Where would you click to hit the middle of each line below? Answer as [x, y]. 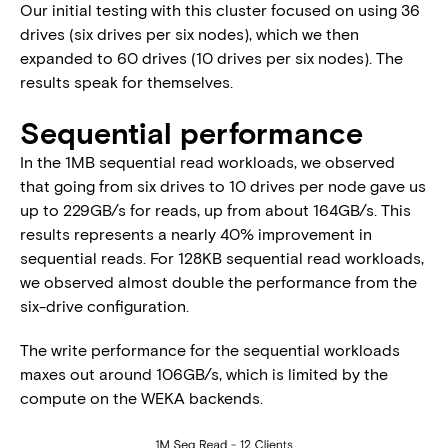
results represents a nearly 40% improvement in [196, 233]
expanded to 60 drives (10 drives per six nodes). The [211, 57]
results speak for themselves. [126, 81]
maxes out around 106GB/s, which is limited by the [204, 373]
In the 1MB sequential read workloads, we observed [207, 161]
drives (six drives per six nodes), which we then [189, 33]
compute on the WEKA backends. [141, 397]
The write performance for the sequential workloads [210, 349]
